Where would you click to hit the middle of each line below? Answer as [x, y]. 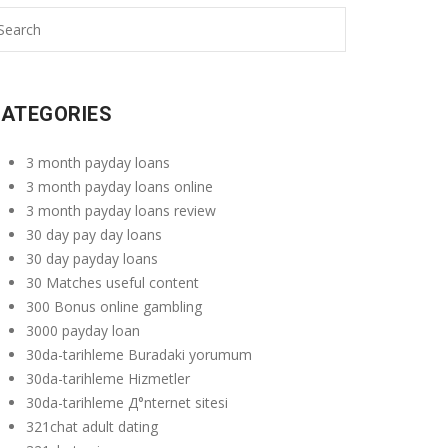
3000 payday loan [83, 330]
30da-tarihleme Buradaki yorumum [139, 354]
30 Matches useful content [112, 282]
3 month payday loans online [119, 186]
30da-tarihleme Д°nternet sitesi [127, 402]
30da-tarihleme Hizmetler [108, 378]
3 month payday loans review [121, 210]
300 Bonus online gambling [114, 306]
